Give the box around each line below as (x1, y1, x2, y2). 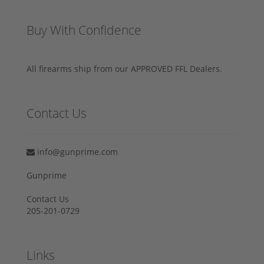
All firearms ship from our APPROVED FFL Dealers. (27, 62, 222, 74)
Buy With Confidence (27, 21, 141, 38)
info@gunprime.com (35, 146, 118, 157)
